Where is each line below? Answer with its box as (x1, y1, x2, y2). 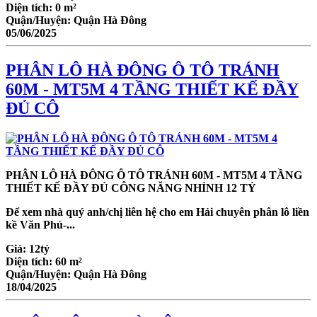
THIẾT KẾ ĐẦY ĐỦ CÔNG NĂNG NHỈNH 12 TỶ (6, 181, 256, 194)
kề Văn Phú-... (6, 218, 75, 231)
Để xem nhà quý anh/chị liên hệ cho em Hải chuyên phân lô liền (6, 205, 309, 218)
